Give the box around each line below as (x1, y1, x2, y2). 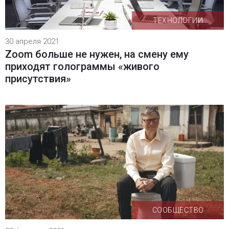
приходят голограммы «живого (5, 60, 159, 73)
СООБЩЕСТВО (152, 205, 204, 214)
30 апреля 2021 (5, 36, 59, 46)
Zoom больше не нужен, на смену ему (5, 48, 189, 60)
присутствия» (5, 72, 71, 85)
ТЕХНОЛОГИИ (153, 16, 203, 25)
